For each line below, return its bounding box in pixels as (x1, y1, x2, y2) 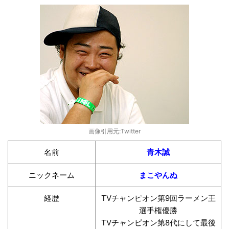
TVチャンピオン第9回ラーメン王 (101, 193, 216, 203)
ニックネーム (29, 170, 75, 180)
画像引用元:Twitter (88, 127, 141, 135)
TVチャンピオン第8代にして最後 (101, 218, 216, 228)
